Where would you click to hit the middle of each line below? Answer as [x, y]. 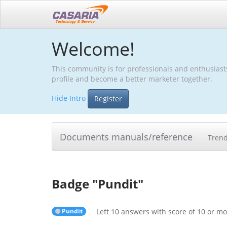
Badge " [75, 184]
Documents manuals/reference [126, 137]
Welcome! [93, 49]
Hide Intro [69, 98]
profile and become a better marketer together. [132, 79]
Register [108, 99]
